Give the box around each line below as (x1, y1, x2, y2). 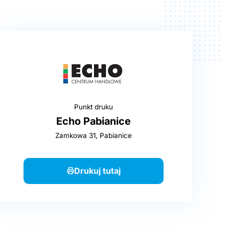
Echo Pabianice (56, 115, 131, 128)
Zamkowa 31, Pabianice (55, 131, 132, 140)
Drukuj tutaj (74, 165, 121, 176)
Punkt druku (74, 103, 113, 111)
